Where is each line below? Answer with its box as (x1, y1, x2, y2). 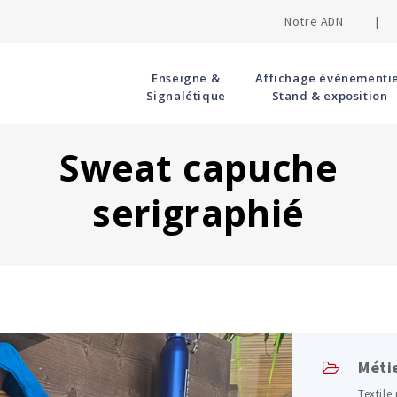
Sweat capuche (58, 143, 339, 192)
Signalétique (145, 88, 226, 104)
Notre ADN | (284, 13, 379, 29)
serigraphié (92, 188, 305, 237)
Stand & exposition (271, 88, 388, 104)
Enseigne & (152, 70, 221, 86)
